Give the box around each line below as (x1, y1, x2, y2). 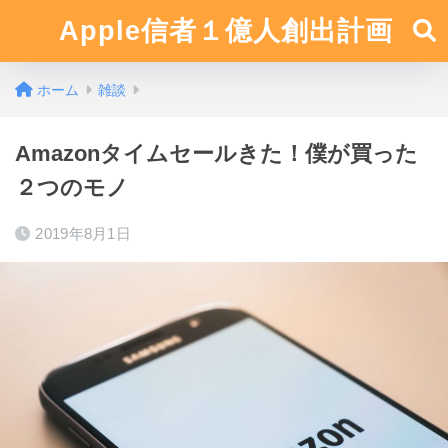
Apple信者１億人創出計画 (59, 16, 394, 46)
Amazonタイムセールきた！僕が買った (15, 141, 418, 166)
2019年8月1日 (35, 225, 132, 242)
